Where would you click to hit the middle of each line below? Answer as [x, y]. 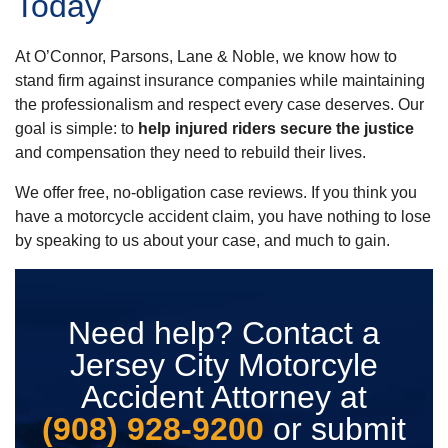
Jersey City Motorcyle [224, 364]
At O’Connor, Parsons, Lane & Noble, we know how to [206, 56]
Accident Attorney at [224, 396]
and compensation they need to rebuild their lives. [190, 152]
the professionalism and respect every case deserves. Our [219, 104]
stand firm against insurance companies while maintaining [220, 80]
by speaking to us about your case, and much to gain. [202, 240]
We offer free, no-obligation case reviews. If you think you [216, 192]
